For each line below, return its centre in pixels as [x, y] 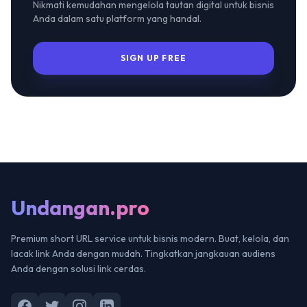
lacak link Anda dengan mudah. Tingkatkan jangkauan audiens [143, 254]
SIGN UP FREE [153, 58]
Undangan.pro [80, 208]
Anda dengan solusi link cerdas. [78, 269]
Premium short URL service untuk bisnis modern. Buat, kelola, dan [150, 238]
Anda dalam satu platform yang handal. [117, 19]
